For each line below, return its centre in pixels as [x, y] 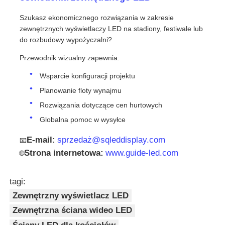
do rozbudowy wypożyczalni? [66, 39]
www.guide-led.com [142, 153]
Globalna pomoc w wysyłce [83, 119]
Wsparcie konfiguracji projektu [88, 76]
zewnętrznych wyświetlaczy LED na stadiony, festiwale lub [111, 28]
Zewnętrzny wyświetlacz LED [71, 195]
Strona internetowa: [64, 153]
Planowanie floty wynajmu [81, 90]
